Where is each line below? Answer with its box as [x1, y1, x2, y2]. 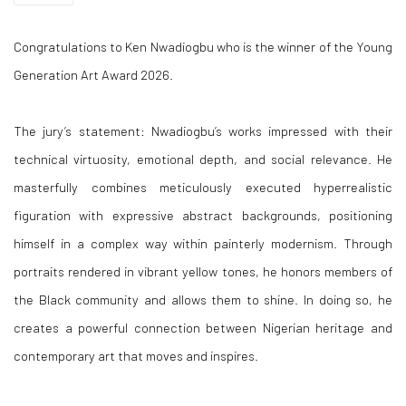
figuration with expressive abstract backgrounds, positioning [14, 207, 392, 223]
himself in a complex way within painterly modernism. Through [14, 235, 392, 251]
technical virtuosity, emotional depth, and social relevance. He [14, 150, 392, 167]
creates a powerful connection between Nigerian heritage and [14, 319, 392, 335]
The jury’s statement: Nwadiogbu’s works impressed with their [14, 122, 392, 139]
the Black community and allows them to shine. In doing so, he [14, 291, 392, 307]
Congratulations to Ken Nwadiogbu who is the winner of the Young [14, 38, 392, 54]
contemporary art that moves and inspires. [14, 347, 258, 363]
